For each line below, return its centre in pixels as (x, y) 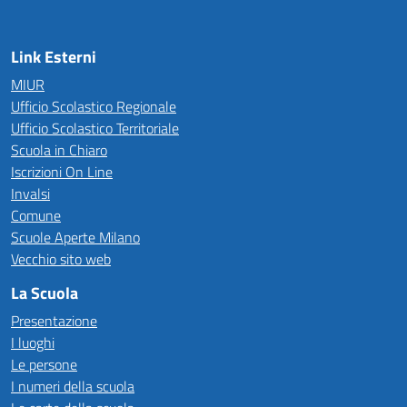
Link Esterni (54, 57)
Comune (36, 215)
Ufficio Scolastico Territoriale (95, 128)
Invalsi (30, 194)
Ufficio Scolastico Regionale (94, 106)
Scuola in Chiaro (59, 150)
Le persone (44, 364)
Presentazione (54, 321)
